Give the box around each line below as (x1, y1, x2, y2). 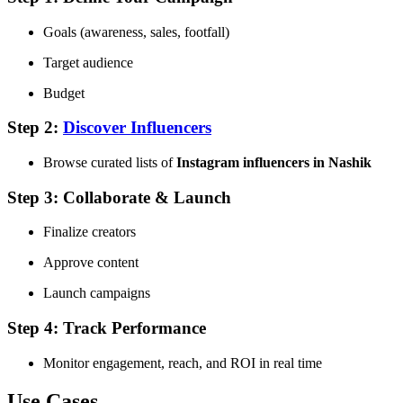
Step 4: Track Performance (7, 318, 206, 338)
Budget (43, 85, 85, 101)
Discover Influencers (63, 118, 211, 138)
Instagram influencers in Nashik (176, 154, 372, 170)
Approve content (43, 255, 139, 271)
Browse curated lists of (43, 154, 176, 170)
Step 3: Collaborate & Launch (7, 187, 231, 207)
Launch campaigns (43, 285, 150, 301)
